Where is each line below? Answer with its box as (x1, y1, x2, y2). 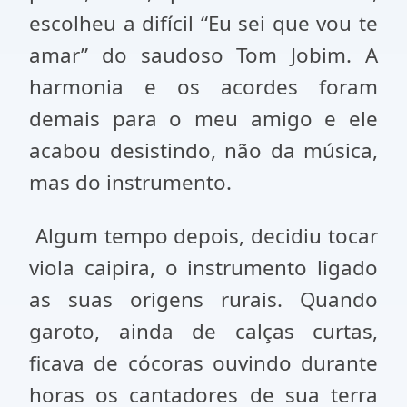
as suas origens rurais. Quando (29, 285, 378, 313)
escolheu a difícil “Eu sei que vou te (29, 9, 378, 37)
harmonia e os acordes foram (29, 73, 378, 101)
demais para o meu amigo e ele (29, 104, 378, 133)
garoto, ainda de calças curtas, (29, 317, 378, 345)
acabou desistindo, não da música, (29, 136, 378, 164)
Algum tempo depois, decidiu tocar (29, 222, 378, 250)
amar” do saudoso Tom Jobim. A (29, 41, 378, 69)
